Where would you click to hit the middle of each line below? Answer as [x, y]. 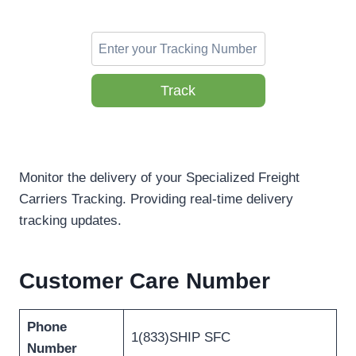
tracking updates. [70, 221]
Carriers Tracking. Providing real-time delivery [156, 199]
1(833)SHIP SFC [180, 338]
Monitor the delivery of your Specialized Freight [159, 178]
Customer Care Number [145, 281]
